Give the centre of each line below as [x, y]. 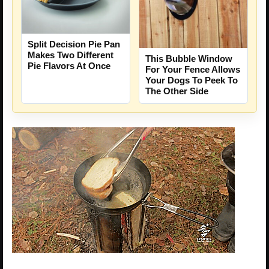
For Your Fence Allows [193, 69]
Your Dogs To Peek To [192, 80]
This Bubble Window [189, 58]
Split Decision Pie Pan [74, 44]
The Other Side [177, 91]
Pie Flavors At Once [69, 65]
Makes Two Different [71, 55]
